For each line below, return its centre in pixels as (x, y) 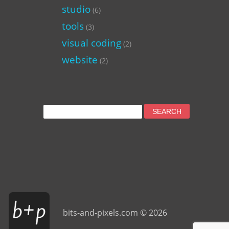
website (79, 60)
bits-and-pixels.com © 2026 (115, 213)
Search (56, 108)
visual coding (91, 43)
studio (76, 9)
